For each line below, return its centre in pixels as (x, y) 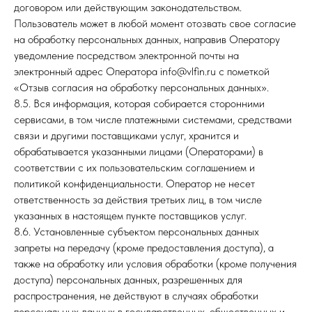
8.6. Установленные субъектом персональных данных (136, 232)
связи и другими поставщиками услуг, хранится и (126, 135)
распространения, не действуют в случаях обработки (136, 296)
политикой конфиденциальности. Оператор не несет (134, 184)
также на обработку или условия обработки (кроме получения (155, 264)
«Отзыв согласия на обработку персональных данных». (141, 87)
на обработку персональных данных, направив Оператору (147, 39)
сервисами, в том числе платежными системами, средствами (153, 119)
